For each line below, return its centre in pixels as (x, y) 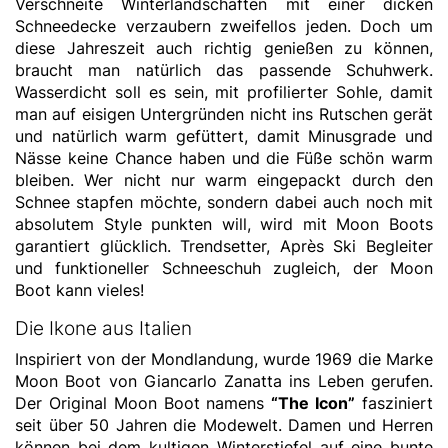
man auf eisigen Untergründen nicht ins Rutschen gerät (224, 114)
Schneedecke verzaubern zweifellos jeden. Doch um (224, 26)
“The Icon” (313, 403)
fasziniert (394, 403)
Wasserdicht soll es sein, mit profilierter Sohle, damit (224, 92)
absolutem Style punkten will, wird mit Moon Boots (224, 224)
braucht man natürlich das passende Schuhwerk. (224, 70)
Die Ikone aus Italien (103, 328)
